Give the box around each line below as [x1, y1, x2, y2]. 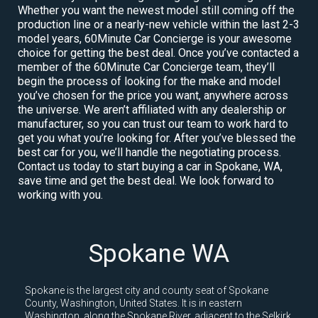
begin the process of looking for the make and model [18, 74, 280, 88]
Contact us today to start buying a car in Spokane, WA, [18, 159, 283, 173]
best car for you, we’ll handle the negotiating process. [18, 145, 281, 159]
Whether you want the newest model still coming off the [18, 3, 295, 17]
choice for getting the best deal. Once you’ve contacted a [18, 45, 299, 60]
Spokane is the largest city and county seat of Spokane [25, 284, 268, 296]
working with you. [18, 187, 103, 202]
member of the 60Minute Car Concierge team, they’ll [18, 60, 275, 74]
